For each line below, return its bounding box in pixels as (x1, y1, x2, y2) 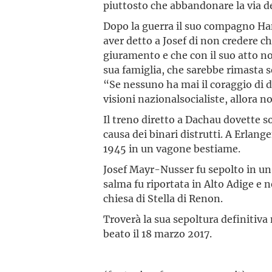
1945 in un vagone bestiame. (103, 142, 241, 155)
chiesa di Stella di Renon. (103, 192, 223, 205)
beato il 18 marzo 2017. (103, 227, 212, 240)
